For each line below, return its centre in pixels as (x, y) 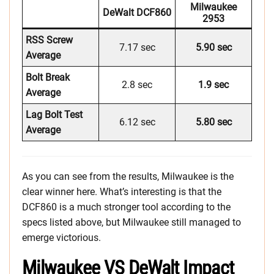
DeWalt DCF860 (137, 13)
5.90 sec (213, 48)
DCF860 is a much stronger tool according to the (126, 207)
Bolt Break (48, 78)
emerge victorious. (61, 238)
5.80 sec (213, 122)
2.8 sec (137, 85)
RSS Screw (49, 40)
